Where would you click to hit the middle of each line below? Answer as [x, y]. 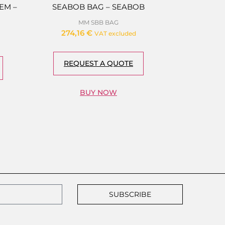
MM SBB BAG [98, 22]
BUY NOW [98, 93]
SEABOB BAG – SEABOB [98, 7]
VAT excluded [115, 33]
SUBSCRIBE [130, 195]
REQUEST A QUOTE [98, 64]
